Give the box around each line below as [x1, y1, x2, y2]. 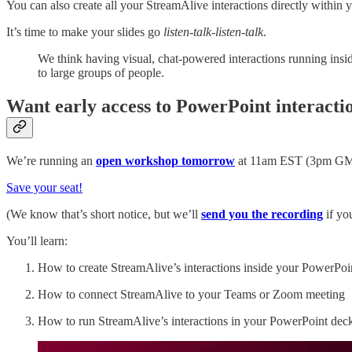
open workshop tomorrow [96, 153, 235, 167]
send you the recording [201, 207, 323, 221]
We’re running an [6, 153, 96, 167]
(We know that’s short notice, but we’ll [6, 207, 201, 221]
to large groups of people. [38, 66, 164, 80]
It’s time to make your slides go [6, 25, 163, 39]
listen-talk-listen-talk [163, 25, 263, 39]
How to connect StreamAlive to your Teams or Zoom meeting [38, 287, 345, 301]
